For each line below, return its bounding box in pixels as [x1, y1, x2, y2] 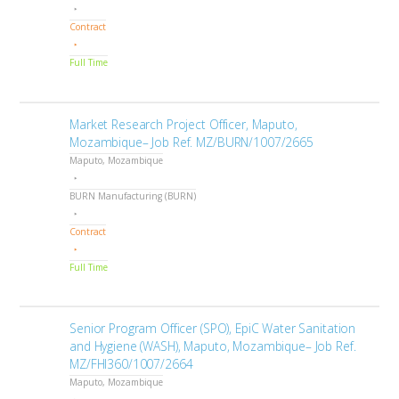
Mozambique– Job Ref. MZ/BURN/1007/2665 [69, 133, 313, 151]
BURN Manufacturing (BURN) [69, 189, 197, 202]
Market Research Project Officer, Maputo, [69, 115, 297, 133]
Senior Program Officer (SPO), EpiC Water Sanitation [69, 320, 356, 338]
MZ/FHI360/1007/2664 [69, 355, 193, 373]
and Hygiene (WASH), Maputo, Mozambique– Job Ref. [69, 338, 356, 355]
